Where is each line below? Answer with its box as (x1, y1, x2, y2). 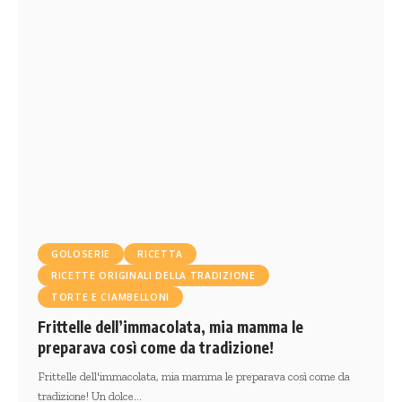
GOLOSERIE (50, 248, 111, 259)
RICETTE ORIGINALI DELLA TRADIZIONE (50, 269, 256, 281)
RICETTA (137, 248, 184, 259)
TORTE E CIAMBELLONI (50, 291, 170, 302)
